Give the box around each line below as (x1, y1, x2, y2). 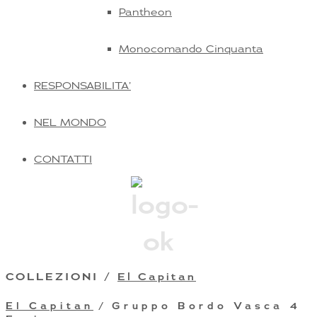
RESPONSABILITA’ (34, 79, 131, 91)
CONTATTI (34, 153, 92, 165)
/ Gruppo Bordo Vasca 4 (93, 299, 301, 313)
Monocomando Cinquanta (119, 42, 263, 54)
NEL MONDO (34, 116, 106, 128)
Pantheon (119, 6, 172, 18)
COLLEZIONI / (6, 270, 117, 284)
